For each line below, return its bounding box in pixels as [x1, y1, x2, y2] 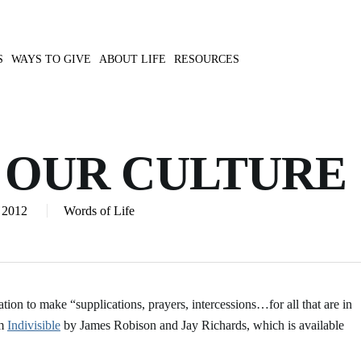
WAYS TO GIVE [11, 53, 91, 65]
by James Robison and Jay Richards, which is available [60, 318, 344, 332]
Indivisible [7, 318, 60, 332]
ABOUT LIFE [99, 53, 166, 65]
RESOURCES [174, 53, 239, 65]
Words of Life [64, 204, 135, 218]
